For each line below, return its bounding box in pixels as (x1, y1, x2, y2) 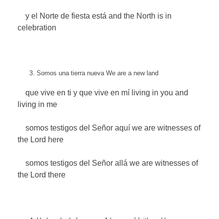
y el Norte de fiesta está (18, 11, 107, 20)
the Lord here (18, 135, 64, 144)
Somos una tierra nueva (37, 69, 105, 77)
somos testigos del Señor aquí (18, 124, 131, 132)
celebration (18, 23, 57, 32)
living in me (18, 100, 58, 109)
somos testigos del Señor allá (18, 159, 128, 168)
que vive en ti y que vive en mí (18, 88, 130, 97)
